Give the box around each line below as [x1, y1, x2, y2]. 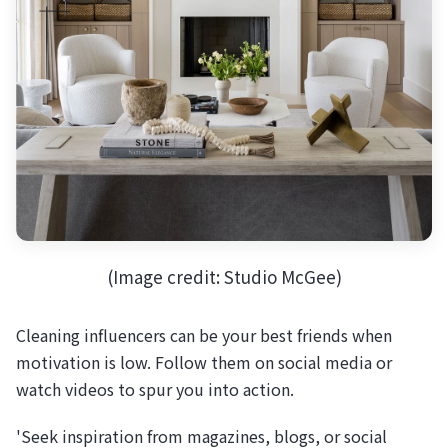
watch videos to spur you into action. [16, 376, 294, 401]
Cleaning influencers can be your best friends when [16, 322, 392, 347]
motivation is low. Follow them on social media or [16, 349, 392, 374]
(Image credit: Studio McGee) [106, 263, 342, 289]
